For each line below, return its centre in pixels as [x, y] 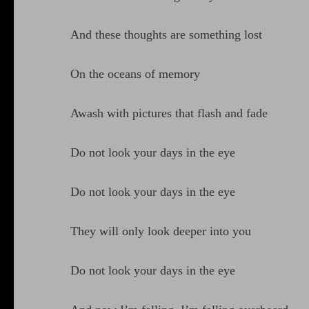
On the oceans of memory [135, 74]
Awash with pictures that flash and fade [169, 113]
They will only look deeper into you [161, 231]
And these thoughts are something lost [166, 35]
